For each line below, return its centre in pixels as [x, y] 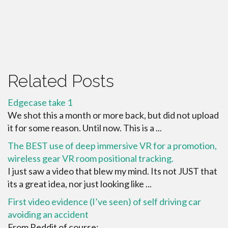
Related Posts [61, 81]
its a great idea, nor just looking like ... [80, 184]
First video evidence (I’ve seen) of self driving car [104, 202]
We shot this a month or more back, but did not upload [113, 115]
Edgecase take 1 [40, 102]
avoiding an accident [48, 214]
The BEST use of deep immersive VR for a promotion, [112, 146]
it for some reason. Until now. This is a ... [85, 128]
